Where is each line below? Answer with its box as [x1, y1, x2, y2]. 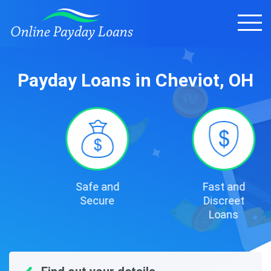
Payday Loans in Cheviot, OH [18, 70, 253, 91]
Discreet [178, 194, 220, 207]
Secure [55, 194, 90, 207]
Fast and [177, 180, 220, 193]
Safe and [50, 180, 94, 193]
